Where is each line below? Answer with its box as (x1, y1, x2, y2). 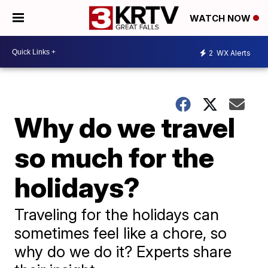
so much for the (14, 141, 215, 174)
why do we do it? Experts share (14, 242, 232, 261)
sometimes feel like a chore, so (14, 224, 227, 242)
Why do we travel (14, 111, 236, 144)
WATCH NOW (190, 13, 253, 25)
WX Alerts (215, 48, 251, 57)
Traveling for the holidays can (14, 205, 220, 224)
